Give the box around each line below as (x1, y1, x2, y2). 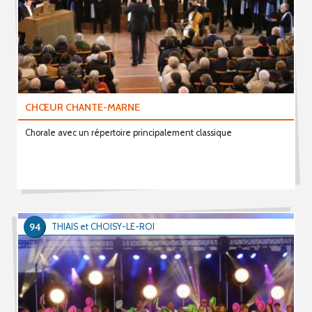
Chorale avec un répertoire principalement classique (24, 127, 232, 138)
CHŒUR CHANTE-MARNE (24, 100, 140, 114)
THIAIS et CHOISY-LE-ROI (52, 221, 155, 232)
